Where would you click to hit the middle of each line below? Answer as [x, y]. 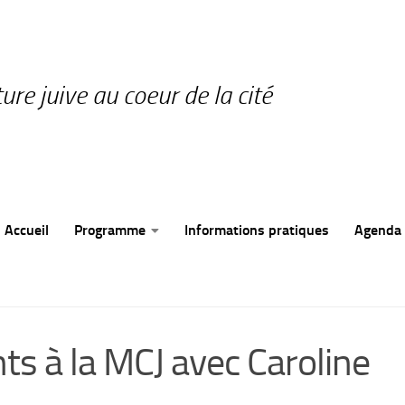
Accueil [26, 230]
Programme [109, 230]
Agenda [377, 230]
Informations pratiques [256, 230]
